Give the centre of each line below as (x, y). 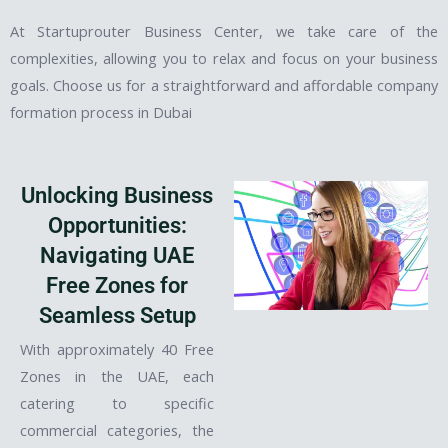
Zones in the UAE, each (117, 375)
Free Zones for (117, 285)
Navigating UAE (117, 255)
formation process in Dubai (101, 112)
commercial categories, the (117, 429)
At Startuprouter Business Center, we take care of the (224, 31)
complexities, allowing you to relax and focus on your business (224, 58)
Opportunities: (117, 225)
